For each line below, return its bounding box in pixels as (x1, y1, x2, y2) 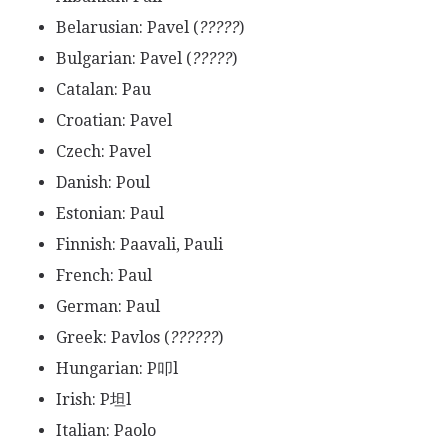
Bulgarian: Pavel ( (55, 48, 192, 68)
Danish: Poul (55, 172, 150, 192)
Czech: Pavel (55, 141, 151, 161)
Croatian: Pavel (55, 110, 172, 130)
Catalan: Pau (55, 79, 151, 99)
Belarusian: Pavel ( (55, 17, 199, 37)
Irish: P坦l (55, 389, 131, 409)
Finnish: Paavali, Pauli (55, 234, 223, 254)
